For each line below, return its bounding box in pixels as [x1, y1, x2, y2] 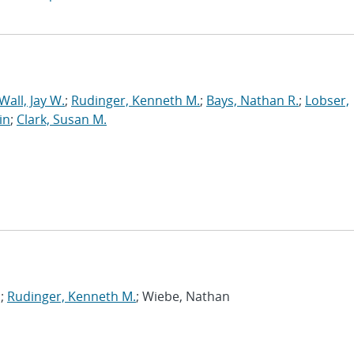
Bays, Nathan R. [206, 92, 299, 109]
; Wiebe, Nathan [136, 288, 230, 305]
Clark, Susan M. [17, 111, 107, 128]
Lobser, [305, 92, 349, 109]
